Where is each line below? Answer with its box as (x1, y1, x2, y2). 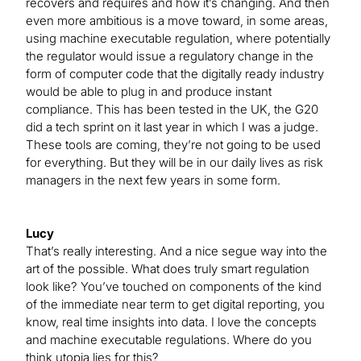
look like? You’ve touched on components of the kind (26, 278, 322, 294)
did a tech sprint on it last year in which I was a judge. (26, 118, 318, 135)
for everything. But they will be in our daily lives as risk (26, 154, 323, 170)
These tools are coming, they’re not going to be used (26, 136, 321, 152)
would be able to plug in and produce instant (26, 83, 272, 99)
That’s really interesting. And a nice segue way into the (26, 243, 327, 259)
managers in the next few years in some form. (26, 172, 280, 188)
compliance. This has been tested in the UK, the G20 (26, 101, 318, 117)
